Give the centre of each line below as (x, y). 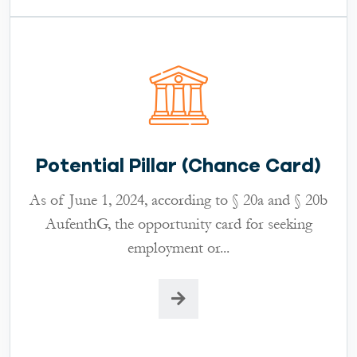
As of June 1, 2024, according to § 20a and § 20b (178, 200)
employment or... (178, 247)
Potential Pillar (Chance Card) (178, 165)
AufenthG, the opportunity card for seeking (178, 224)
